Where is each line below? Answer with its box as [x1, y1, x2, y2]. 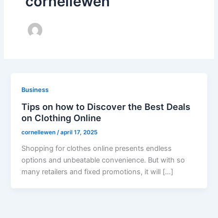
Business [21, 86, 49, 93]
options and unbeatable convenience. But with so [21, 156, 185, 165]
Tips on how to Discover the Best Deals [21, 101, 191, 112]
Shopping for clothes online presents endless [21, 144, 172, 153]
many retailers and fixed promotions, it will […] [21, 167, 174, 177]
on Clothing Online [21, 112, 102, 123]
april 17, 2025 [60, 129, 98, 136]
